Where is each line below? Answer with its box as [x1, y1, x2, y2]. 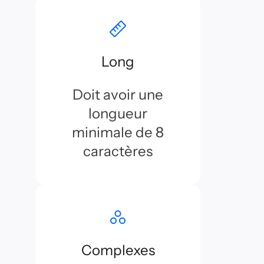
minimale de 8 [72, 124, 164, 141]
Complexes [81, 242, 155, 259]
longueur [88, 105, 147, 122]
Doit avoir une [72, 86, 163, 103]
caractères [83, 143, 153, 160]
